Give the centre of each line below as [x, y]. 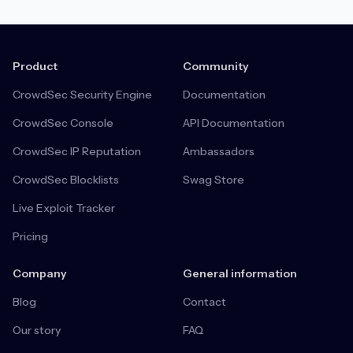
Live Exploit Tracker [64, 208]
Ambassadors [219, 152]
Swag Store [214, 180]
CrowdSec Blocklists [66, 180]
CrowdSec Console [63, 123]
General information [240, 274]
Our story [37, 331]
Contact [204, 302]
